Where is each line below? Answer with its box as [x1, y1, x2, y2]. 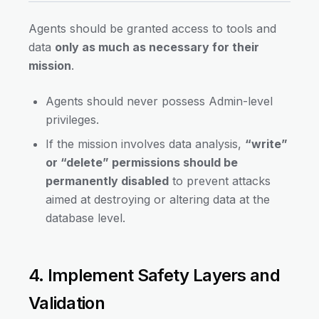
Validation [28, 293, 105, 314]
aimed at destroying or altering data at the [46, 192, 270, 207]
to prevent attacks [169, 174, 271, 189]
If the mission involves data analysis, [46, 137, 245, 152]
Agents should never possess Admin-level [46, 94, 273, 109]
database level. [46, 211, 125, 226]
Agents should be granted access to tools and [28, 21, 276, 36]
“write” [245, 137, 288, 152]
